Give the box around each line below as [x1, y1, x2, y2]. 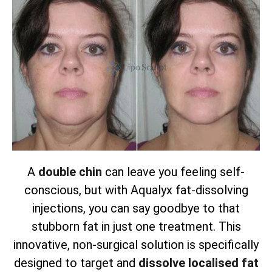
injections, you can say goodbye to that [32, 200, 240, 216]
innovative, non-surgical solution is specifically [13, 237, 259, 252]
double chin [38, 164, 102, 179]
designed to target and [13, 255, 138, 270]
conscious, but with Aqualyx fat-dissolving [24, 182, 248, 197]
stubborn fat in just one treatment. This [31, 219, 241, 234]
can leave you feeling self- [102, 164, 245, 179]
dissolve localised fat [138, 255, 259, 270]
